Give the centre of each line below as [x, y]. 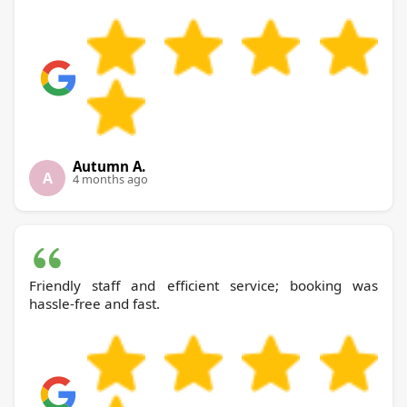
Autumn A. [109, 167]
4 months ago [110, 179]
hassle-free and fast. [94, 304]
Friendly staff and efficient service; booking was [203, 286]
